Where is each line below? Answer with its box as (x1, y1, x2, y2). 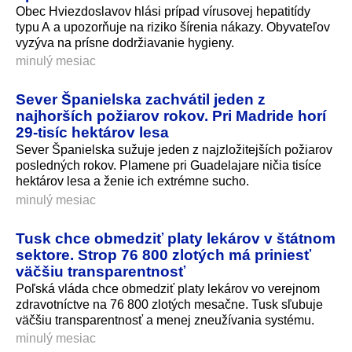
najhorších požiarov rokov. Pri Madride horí (16, 107, 326, 125)
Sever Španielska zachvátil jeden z (16, 90, 266, 108)
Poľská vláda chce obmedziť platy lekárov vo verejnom (16, 282, 320, 296)
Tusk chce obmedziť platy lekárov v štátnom (16, 229, 335, 247)
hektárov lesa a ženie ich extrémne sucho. (16, 174, 249, 189)
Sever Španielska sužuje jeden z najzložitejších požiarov (16, 143, 332, 157)
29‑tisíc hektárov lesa (16, 123, 169, 141)
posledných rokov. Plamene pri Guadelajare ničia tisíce (16, 159, 321, 173)
